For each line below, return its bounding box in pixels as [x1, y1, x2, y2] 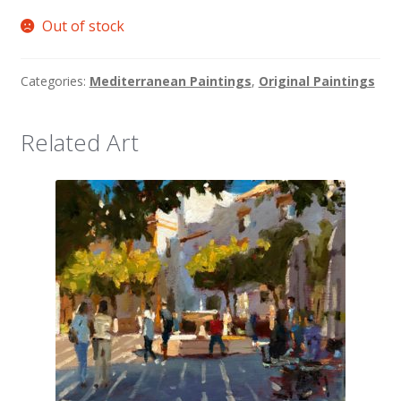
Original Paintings [258, 72, 375, 90]
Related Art [20, 125, 139, 158]
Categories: [20, 72, 90, 90]
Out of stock [42, 16, 125, 37]
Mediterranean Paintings [89, 72, 252, 90]
